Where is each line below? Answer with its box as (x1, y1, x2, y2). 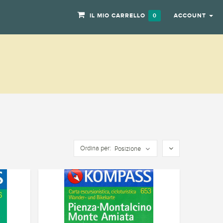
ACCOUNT (174, 12, 206, 19)
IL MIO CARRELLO (90, 12, 145, 19)
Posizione (114, 145, 141, 152)
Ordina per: (80, 145, 111, 152)
